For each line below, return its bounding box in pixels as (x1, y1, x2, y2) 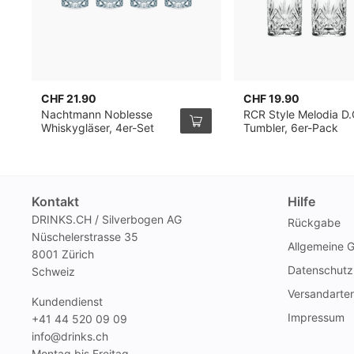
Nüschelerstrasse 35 (32, 230, 138, 243)
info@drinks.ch (32, 330, 108, 343)
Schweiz (32, 265, 75, 278)
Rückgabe (288, 216, 341, 229)
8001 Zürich (32, 247, 94, 261)
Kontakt (32, 194, 79, 209)
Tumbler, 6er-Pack (243, 121, 339, 134)
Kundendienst (32, 295, 103, 308)
